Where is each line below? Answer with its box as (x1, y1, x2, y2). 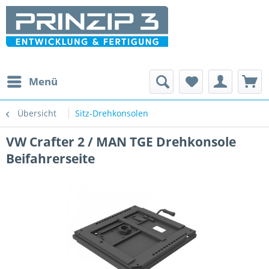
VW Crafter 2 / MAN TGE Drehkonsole (6, 133, 236, 150)
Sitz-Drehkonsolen (75, 107, 148, 119)
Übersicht (17, 107, 56, 119)
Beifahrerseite (6, 150, 95, 167)
